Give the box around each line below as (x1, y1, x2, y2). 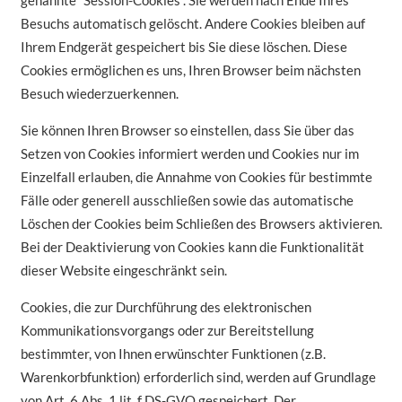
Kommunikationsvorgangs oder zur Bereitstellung (20, 322, 314, 339)
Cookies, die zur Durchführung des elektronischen (20, 299, 311, 316)
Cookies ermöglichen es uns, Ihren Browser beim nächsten (20, 62, 361, 79)
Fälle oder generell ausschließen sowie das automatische (20, 192, 354, 209)
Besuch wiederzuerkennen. (20, 85, 179, 102)
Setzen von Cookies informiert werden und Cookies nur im (20, 145, 359, 162)
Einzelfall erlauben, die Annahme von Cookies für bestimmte (20, 169, 372, 186)
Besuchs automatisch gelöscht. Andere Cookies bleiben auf (20, 15, 365, 32)
